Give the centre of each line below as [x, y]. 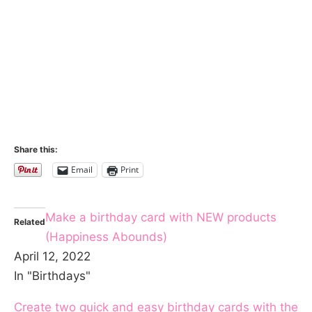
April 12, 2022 [52, 256]
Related [30, 221]
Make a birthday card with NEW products [161, 217]
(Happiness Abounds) [106, 236]
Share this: [36, 149]
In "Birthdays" [52, 275]
